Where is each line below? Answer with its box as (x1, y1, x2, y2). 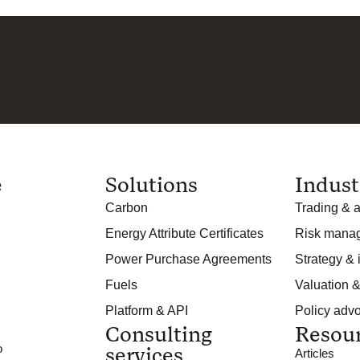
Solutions (105, 172, 198, 198)
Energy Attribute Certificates (105, 227, 264, 241)
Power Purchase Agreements (105, 252, 272, 267)
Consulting (105, 321, 213, 348)
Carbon (105, 201, 149, 215)
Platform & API (105, 304, 189, 318)
